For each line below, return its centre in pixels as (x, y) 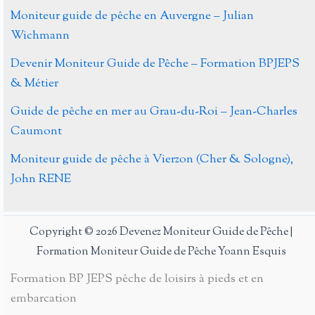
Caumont (36, 132)
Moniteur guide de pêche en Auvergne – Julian (132, 17)
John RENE (41, 180)
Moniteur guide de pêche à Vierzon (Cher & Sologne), (152, 160)
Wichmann (40, 36)
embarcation (44, 299)
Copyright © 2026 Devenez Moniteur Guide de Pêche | (161, 233)
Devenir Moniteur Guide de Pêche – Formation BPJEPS (155, 64)
